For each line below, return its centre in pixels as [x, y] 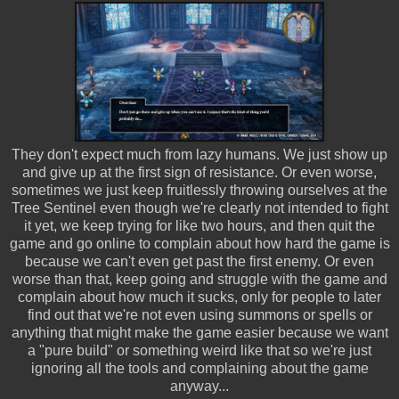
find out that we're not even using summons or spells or [199, 314]
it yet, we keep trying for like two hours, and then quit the [199, 225]
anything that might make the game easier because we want [199, 332]
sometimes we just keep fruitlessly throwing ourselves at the [199, 190]
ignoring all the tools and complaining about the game [199, 368]
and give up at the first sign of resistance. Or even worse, [199, 172]
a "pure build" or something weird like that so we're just [199, 350]
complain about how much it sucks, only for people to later [199, 297]
